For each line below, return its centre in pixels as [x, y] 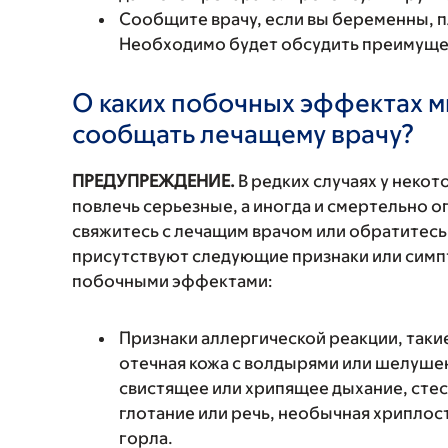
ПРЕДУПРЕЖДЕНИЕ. [153, 181]
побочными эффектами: [172, 281]
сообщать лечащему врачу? [243, 133]
